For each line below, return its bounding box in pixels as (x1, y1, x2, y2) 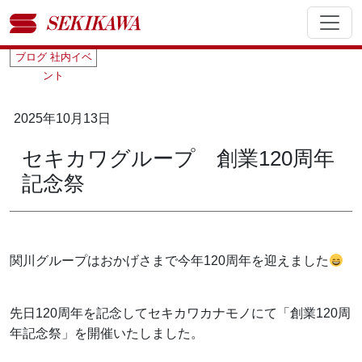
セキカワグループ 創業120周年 (22, 146, 335, 170)
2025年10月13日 (14, 112, 111, 125)
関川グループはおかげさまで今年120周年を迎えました (10, 254, 329, 267)
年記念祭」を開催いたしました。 (10, 326, 204, 340)
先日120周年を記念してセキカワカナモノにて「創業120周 (10, 306, 351, 320)
